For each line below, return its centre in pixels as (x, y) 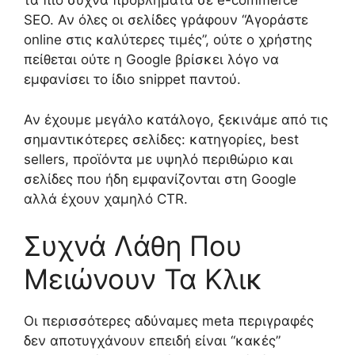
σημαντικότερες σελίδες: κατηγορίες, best (161, 139)
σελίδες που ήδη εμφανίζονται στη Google (160, 179)
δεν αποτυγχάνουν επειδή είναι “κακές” (152, 341)
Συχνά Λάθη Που (133, 246)
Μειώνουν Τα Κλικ (143, 279)
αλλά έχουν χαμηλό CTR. (106, 198)
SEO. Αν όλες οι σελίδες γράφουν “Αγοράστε (166, 20)
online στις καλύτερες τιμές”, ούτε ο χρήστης (168, 40)
